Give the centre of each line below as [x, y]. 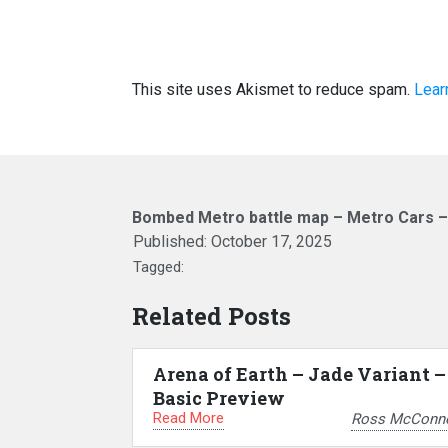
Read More [188, 418]
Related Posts [211, 316]
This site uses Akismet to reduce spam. [273, 90]
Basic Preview [219, 398]
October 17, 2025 [271, 242]
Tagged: [158, 267]
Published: [172, 242]
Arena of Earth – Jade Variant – [299, 374]
